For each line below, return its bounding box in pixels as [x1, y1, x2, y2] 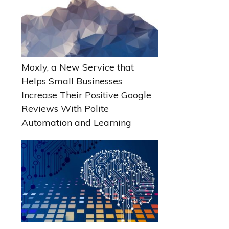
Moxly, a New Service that [21, 61, 134, 74]
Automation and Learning [21, 117, 132, 129]
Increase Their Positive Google [21, 89, 152, 101]
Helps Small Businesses [21, 75, 123, 87]
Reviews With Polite [21, 103, 109, 115]
